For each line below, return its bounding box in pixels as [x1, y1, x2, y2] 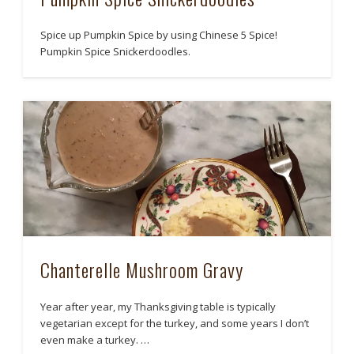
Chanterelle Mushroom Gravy [40, 254, 244, 284]
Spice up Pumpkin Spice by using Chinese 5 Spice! [40, 27, 278, 42]
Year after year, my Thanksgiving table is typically [40, 299, 277, 314]
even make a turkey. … [40, 332, 150, 347]
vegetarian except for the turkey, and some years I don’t [40, 315, 310, 330]
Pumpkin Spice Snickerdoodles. [40, 43, 191, 58]
